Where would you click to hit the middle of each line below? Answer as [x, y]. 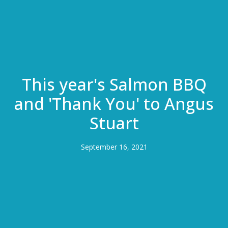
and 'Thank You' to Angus [114, 104]
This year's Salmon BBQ [114, 84]
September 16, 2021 [114, 147]
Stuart [114, 123]
